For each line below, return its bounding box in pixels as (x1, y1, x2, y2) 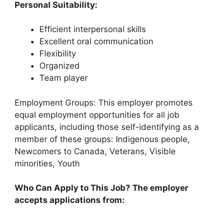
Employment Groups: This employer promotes (15, 97, 193, 108)
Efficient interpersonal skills (39, 24, 146, 34)
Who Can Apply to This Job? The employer (15, 183, 188, 193)
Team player (39, 73, 88, 83)
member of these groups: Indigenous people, (15, 134, 190, 144)
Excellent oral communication (39, 36, 153, 46)
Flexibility (39, 49, 76, 58)
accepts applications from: (15, 195, 125, 205)
